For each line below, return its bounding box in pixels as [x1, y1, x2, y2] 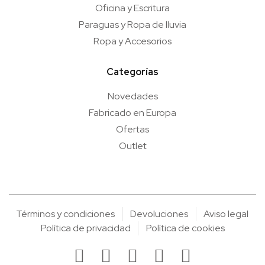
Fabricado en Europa [89, 106, 176, 119]
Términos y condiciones [16, 207, 115, 220]
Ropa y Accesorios [93, 34, 172, 47]
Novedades [107, 89, 158, 102]
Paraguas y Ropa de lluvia [79, 18, 186, 31]
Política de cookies [146, 221, 225, 234]
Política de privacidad [40, 221, 131, 234]
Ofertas [116, 122, 149, 135]
